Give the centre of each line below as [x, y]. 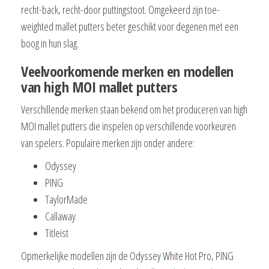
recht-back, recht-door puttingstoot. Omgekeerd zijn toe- [120, 10]
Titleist [57, 233]
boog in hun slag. [50, 44]
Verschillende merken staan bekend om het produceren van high [134, 110]
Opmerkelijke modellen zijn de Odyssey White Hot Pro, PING [127, 256]
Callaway [60, 216]
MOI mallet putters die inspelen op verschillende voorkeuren [128, 126]
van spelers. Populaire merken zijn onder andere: [108, 143]
